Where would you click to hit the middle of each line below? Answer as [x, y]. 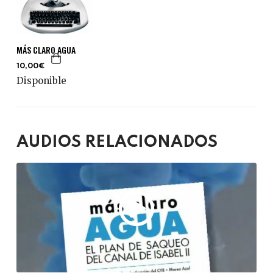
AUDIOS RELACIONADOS [117, 142]
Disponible [41, 80]
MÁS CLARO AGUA [46, 49]
